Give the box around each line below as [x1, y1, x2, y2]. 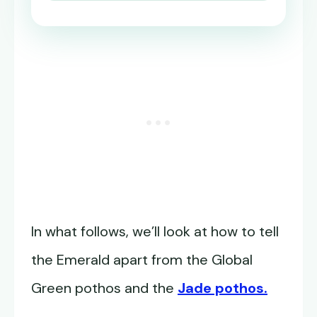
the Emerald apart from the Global [31, 250, 253, 270]
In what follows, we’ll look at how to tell [31, 222, 279, 241]
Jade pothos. [178, 279, 267, 298]
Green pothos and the [31, 279, 178, 298]
